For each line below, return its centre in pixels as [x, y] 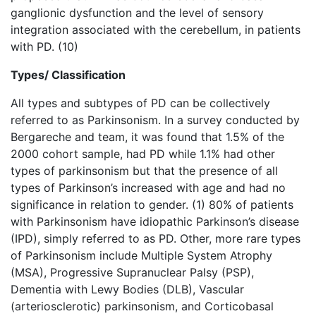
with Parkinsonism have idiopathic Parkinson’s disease [155, 221]
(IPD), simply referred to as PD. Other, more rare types [156, 238]
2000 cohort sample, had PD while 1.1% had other [143, 153]
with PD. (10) [44, 46]
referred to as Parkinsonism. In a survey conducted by [155, 120]
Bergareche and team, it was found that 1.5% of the [147, 136]
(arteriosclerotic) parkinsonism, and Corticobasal [142, 306]
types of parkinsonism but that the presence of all [144, 170]
